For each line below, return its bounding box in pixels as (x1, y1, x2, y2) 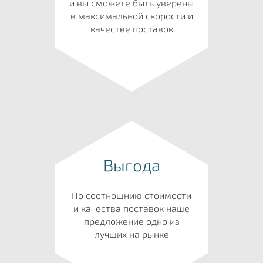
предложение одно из (83, 215, 180, 227)
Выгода (103, 155, 160, 176)
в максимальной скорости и (70, 10, 193, 22)
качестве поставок (90, 23, 173, 35)
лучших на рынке (94, 228, 169, 240)
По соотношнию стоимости (72, 190, 191, 201)
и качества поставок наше (73, 203, 190, 214)
